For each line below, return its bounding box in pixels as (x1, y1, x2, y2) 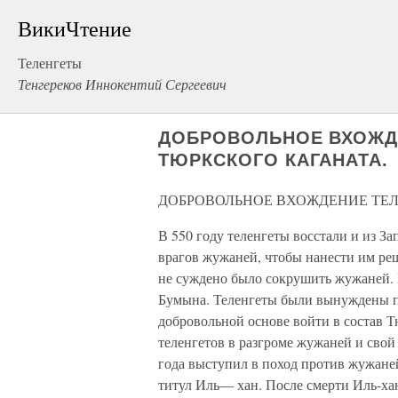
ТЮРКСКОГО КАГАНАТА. (158, 150, 389, 170)
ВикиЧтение (18, 14, 131, 43)
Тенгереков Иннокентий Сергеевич (18, 75, 227, 93)
